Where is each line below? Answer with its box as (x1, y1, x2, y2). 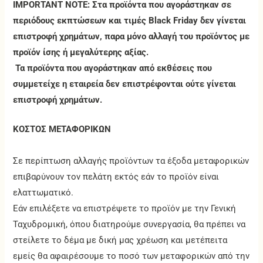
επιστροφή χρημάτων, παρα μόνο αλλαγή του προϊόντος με (13, 31, 250, 42)
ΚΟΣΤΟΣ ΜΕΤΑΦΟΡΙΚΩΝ (13, 124, 112, 135)
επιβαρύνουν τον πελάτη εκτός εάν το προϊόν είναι (13, 171, 220, 183)
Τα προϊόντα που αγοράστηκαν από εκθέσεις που (13, 62, 213, 73)
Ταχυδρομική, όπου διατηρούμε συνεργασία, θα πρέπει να (13, 219, 246, 230)
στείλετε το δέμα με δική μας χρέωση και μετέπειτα (13, 235, 228, 246)
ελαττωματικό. (13, 187, 74, 198)
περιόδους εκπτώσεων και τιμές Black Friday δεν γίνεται (13, 15, 247, 26)
